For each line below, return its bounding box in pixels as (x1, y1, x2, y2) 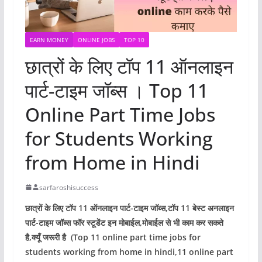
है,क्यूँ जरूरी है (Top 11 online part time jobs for (25, 231, 201, 243)
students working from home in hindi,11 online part (25, 246, 233, 257)
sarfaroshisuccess (39, 182, 98, 192)
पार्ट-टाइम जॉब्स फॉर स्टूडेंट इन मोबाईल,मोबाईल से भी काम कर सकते (25, 216, 223, 228)
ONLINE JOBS (77, 35, 115, 44)
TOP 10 (123, 35, 144, 44)
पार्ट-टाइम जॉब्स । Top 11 (25, 77, 208, 103)
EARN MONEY (29, 35, 68, 44)
